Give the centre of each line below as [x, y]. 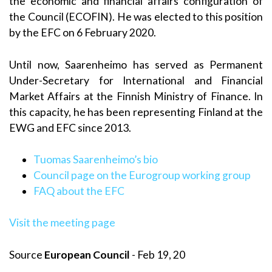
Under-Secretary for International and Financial [136, 80]
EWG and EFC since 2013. [70, 127]
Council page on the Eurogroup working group [142, 175]
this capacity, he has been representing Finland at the [136, 112]
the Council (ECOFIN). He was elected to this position [136, 17]
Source [27, 254]
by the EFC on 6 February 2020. [83, 33]
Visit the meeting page [62, 223]
